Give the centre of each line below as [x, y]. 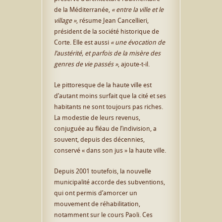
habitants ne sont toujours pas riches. [109, 106]
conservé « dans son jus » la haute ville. [110, 150]
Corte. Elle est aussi [82, 42]
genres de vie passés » [86, 64]
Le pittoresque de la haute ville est [103, 84]
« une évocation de [137, 42]
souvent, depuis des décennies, [99, 139]
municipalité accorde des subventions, [110, 182]
